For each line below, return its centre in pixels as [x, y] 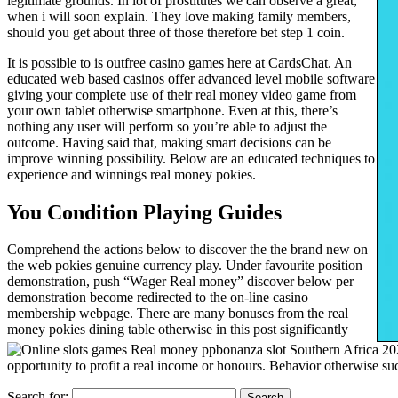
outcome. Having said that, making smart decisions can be [169, 142]
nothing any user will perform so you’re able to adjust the [167, 126]
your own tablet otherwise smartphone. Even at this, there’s [172, 110]
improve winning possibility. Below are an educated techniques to [191, 158]
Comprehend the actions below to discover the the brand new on [187, 250]
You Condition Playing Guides [144, 212]
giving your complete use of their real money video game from [182, 94]
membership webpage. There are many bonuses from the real [178, 314]
